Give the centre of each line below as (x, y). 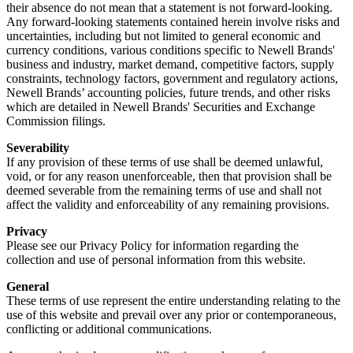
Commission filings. (56, 121)
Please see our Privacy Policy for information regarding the (152, 246)
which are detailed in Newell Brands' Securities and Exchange (161, 107)
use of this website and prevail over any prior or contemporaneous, (171, 315)
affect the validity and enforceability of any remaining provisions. (168, 205)
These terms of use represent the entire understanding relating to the (173, 301)
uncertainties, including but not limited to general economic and (163, 36)
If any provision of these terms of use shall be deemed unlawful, (165, 162)
